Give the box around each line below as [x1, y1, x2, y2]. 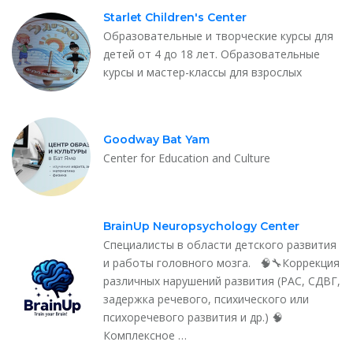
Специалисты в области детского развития [103, 236, 336, 252]
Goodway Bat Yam [103, 132, 210, 147]
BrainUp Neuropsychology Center [103, 218, 299, 233]
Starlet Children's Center [103, 9, 247, 24]
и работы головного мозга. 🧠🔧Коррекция [103, 255, 340, 270]
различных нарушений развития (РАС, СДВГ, [103, 273, 340, 288]
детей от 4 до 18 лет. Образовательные [103, 46, 320, 61]
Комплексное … [103, 327, 187, 343]
